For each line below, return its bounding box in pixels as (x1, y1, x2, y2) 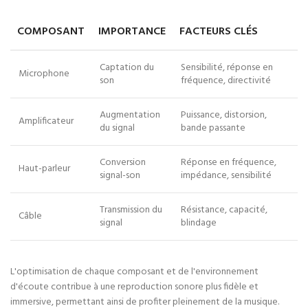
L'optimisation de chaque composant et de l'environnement (10, 264, 258, 280)
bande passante (181, 120, 245, 136)
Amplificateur (19, 113, 74, 129)
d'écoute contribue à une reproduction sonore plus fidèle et (10, 279, 258, 295)
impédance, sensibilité (181, 168, 272, 184)
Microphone (19, 66, 69, 82)
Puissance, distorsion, (181, 107, 267, 123)
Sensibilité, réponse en (181, 60, 273, 76)
